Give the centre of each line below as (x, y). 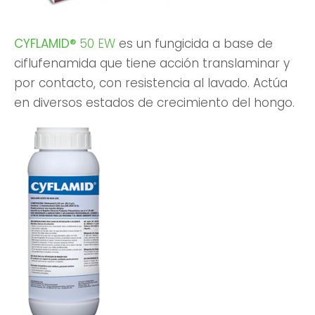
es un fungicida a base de (194, 43)
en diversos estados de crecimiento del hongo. (154, 102)
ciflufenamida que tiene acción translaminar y (152, 63)
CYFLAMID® (45, 43)
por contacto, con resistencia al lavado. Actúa (151, 83)
